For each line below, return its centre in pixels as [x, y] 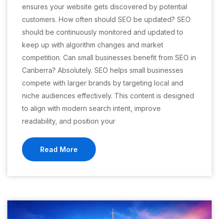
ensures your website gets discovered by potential [105, 7]
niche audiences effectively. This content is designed [108, 96]
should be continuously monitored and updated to [103, 32]
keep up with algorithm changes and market [93, 45]
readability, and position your [69, 121]
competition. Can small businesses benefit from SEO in [109, 57]
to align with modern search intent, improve [91, 108]
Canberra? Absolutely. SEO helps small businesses [103, 70]
